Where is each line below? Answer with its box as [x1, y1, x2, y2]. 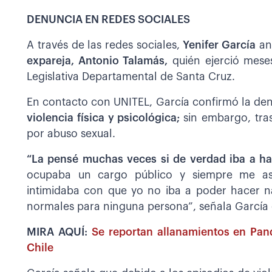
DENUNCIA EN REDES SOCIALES [27, 14, 190, 25]
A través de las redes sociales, [27, 39, 180, 50]
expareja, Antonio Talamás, [27, 55, 168, 66]
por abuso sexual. [27, 128, 115, 139]
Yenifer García [180, 39, 256, 50]
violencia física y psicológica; [27, 112, 184, 123]
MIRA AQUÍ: [27, 226, 92, 237]
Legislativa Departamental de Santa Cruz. [27, 71, 235, 82]
